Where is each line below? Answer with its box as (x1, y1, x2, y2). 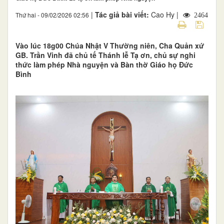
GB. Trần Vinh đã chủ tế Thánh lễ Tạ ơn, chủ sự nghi (15, 49, 195, 60)
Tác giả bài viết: (95, 9, 151, 19)
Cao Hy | (151, 9, 180, 19)
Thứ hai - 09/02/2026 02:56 (15, 10, 89, 19)
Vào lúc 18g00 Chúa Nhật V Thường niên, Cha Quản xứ (15, 40, 204, 50)
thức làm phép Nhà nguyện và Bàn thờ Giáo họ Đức (15, 59, 193, 69)
